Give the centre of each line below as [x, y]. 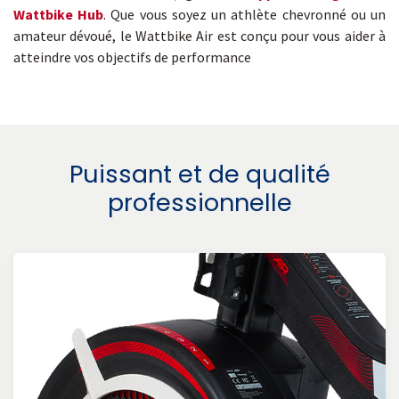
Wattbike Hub [59, 14]
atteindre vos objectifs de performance [132, 57]
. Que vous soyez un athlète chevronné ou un [245, 14]
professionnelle [199, 202]
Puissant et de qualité [199, 174]
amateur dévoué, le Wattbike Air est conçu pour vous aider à [199, 35]
